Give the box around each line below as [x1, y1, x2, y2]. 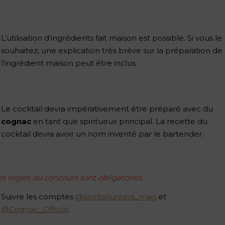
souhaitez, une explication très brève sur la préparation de [1, 45, 223, 55]
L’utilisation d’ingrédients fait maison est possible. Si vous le [1, 33, 222, 43]
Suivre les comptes [1, 191, 76, 201]
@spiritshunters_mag [75, 191, 157, 201]
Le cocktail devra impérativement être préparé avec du [1, 103, 213, 114]
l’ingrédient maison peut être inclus [1, 58, 136, 68]
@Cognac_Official [1, 204, 69, 214]
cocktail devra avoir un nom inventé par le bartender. [1, 129, 204, 139]
